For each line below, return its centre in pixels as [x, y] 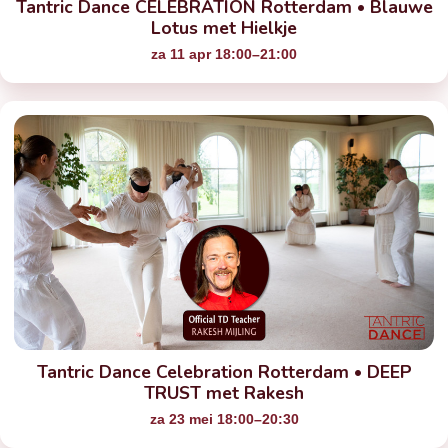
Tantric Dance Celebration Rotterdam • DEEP [224, 372]
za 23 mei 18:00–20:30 [224, 420]
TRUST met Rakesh [224, 393]
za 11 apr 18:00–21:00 [224, 55]
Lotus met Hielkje [224, 28]
